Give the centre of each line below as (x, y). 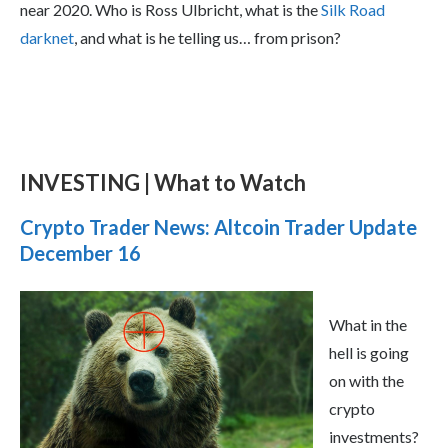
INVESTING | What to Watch (163, 182)
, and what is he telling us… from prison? (207, 37)
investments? (374, 436)
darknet (47, 37)
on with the (366, 380)
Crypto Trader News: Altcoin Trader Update (218, 226)
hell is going (369, 352)
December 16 (80, 252)
